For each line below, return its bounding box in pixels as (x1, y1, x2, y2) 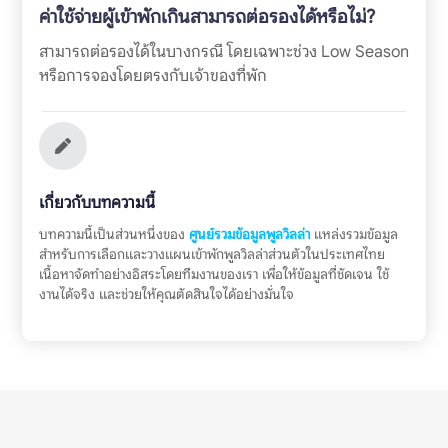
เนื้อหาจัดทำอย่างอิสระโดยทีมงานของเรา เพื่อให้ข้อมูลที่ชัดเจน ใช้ (38, 265, 389, 283)
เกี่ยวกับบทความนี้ (38, 191, 155, 213)
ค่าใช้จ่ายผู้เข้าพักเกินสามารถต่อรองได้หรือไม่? (38, 4, 375, 28)
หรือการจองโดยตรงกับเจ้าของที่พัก (38, 64, 267, 86)
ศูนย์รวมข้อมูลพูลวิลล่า (188, 225, 310, 243)
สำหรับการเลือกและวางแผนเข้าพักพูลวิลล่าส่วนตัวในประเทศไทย (38, 245, 385, 263)
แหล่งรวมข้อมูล (309, 225, 398, 243)
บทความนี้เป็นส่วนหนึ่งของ (38, 225, 189, 243)
